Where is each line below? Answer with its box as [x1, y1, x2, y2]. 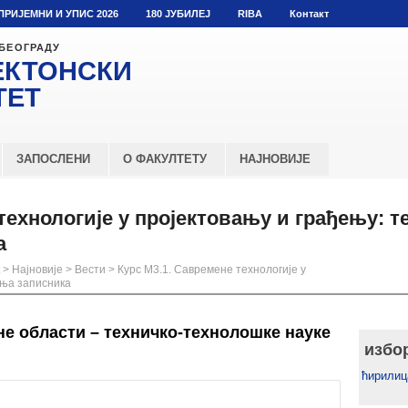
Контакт [290, 8, 329, 19]
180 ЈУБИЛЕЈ [146, 8, 210, 19]
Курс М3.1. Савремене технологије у [117, 263, 306, 276]
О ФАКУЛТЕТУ [123, 152, 207, 166]
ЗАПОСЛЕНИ [16, 152, 90, 166]
